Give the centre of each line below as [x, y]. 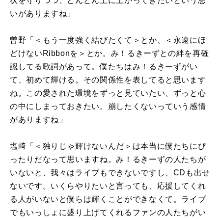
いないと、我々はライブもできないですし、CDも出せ [110, 172]
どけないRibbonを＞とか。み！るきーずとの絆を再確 [110, 53]
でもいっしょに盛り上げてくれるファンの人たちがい [108, 212]
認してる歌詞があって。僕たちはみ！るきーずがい [104, 66]
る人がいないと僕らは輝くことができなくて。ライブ [108, 199]
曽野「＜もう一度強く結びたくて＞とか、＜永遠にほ [108, 40]
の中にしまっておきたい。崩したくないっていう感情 [108, 106]
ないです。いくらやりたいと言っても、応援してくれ [108, 186]
